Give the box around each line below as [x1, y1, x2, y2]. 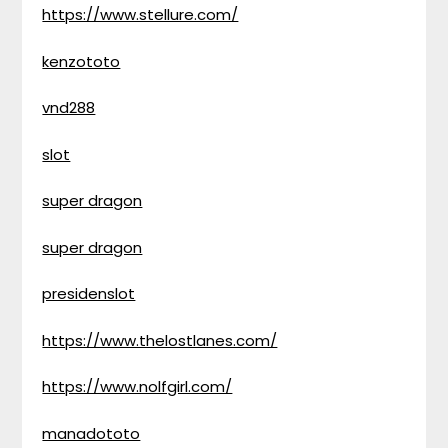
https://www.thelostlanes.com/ [42, 329, 278, 351]
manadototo [42, 422, 141, 444]
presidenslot [42, 283, 136, 304]
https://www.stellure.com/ [42, 4, 239, 25]
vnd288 [42, 97, 96, 118]
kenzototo [42, 50, 121, 72]
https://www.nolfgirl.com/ [42, 376, 233, 397]
